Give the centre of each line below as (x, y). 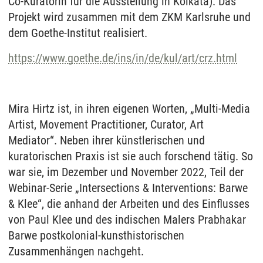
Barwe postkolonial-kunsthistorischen (96, 235)
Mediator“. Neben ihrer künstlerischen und (107, 140)
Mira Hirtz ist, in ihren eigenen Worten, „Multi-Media (129, 109)
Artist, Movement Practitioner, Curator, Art (106, 124)
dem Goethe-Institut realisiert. (78, 33)
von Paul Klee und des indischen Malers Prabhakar (127, 220)
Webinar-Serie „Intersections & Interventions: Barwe (128, 188)
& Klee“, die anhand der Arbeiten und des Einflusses (129, 204)
